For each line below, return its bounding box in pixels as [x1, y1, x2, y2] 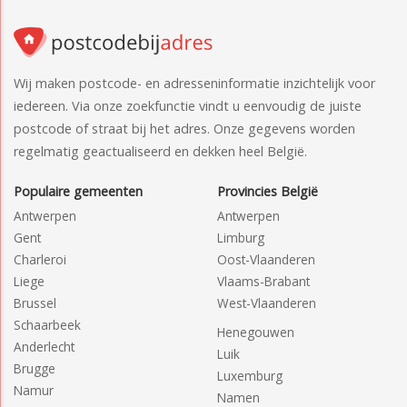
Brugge [14, 359, 55, 377]
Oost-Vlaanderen [217, 250, 315, 268]
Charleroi [14, 250, 66, 268]
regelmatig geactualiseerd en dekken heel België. [14, 142, 307, 160]
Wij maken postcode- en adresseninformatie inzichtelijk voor [14, 74, 375, 92]
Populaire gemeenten [14, 182, 143, 200]
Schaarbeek [14, 315, 81, 333]
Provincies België [217, 182, 318, 200]
